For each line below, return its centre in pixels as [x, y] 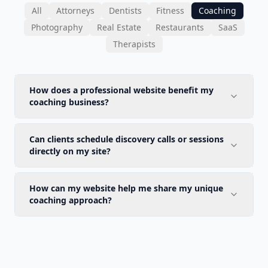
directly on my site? [70, 151]
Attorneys [75, 10]
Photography [57, 27]
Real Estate [119, 27]
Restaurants [179, 27]
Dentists [125, 10]
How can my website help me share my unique [126, 188]
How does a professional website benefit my [121, 90]
